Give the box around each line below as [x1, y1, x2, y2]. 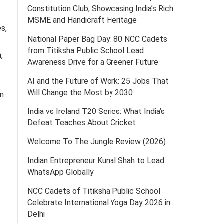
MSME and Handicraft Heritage [27, 15, 137, 25]
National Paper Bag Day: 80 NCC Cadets [27, 34, 167, 44]
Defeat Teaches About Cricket [27, 118, 136, 127]
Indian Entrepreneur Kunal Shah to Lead [27, 156, 164, 165]
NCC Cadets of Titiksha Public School [27, 186, 160, 196]
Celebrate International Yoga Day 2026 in [27, 198, 170, 207]
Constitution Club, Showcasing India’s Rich [27, 4, 173, 13]
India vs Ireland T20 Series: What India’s [27, 107, 165, 116]
